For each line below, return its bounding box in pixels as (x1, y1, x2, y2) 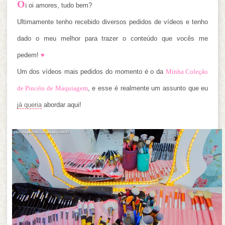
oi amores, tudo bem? (28, 1, 92, 9)
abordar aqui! (41, 100, 81, 108)
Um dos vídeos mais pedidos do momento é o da (17, 67, 166, 75)
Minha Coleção (165, 67, 208, 75)
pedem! (17, 51, 41, 59)
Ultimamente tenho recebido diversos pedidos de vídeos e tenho (17, 18, 208, 26)
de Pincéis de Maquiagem (17, 84, 88, 92)
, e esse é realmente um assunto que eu (87, 84, 208, 92)
